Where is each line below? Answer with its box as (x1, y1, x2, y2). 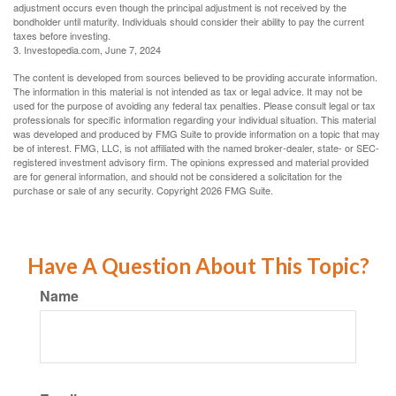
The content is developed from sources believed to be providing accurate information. (13, 70, 377, 85)
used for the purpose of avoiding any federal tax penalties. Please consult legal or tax (13, 98, 376, 113)
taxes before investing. (13, 28, 110, 43)
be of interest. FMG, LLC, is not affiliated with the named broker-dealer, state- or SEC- (13, 141, 379, 156)
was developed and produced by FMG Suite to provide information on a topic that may (13, 126, 380, 141)
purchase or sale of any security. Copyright (13, 183, 201, 198)
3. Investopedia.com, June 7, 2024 (13, 42, 161, 57)
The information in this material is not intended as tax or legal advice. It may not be (13, 84, 362, 99)
